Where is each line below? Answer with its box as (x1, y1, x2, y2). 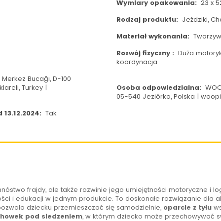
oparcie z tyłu (163, 203, 212, 213)
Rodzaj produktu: (116, 15, 180, 25)
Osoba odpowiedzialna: (116, 83, 203, 93)
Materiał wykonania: (116, 32, 191, 41)
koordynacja (116, 57, 157, 67)
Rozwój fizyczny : (116, 48, 176, 58)
